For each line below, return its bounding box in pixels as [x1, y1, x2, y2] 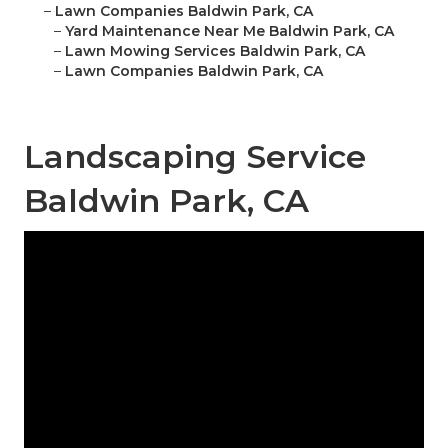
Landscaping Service [24, 137, 366, 177]
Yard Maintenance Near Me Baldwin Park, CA [65, 22, 394, 41]
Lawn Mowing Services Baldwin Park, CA [65, 42, 365, 61]
